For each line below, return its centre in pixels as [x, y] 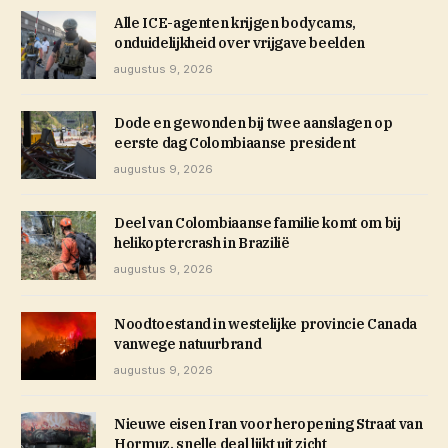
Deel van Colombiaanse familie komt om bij [257, 223]
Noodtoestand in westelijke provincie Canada [265, 323]
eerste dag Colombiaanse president [235, 143]
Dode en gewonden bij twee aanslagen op [253, 123]
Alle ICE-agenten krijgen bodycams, [235, 23]
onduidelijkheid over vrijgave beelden [240, 43]
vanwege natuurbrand [188, 343]
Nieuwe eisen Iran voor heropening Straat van [268, 423]
